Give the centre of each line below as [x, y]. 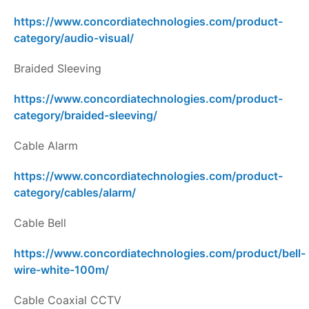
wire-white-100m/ [61, 270]
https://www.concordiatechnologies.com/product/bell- [160, 253]
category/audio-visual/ [74, 38]
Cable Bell [40, 223]
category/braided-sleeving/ [86, 116]
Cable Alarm [48, 146]
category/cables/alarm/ [75, 193]
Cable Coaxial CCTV [69, 300]
